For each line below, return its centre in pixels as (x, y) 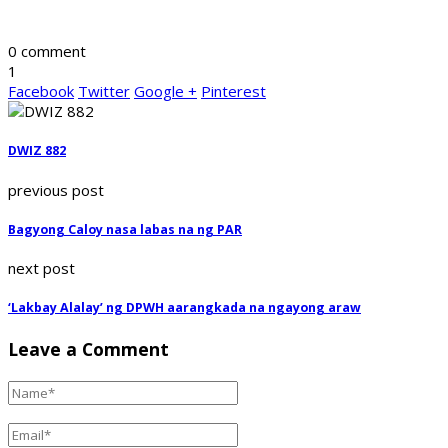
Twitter (104, 91)
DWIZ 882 (37, 151)
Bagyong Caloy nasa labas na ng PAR (125, 229)
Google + (165, 91)
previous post (56, 189)
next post (41, 268)
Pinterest (233, 91)
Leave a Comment (88, 348)
